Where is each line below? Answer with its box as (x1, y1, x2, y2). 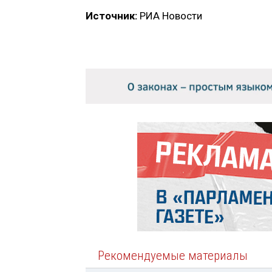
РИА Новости (137, 9, 202, 22)
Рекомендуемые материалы (98, 248, 248, 263)
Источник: (86, 9, 137, 22)
